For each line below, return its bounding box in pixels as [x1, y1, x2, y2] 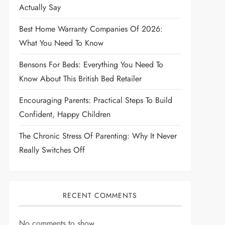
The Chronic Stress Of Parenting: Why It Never [19, 130, 177, 142]
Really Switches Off [19, 144, 85, 156]
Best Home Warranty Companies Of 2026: [19, 23, 163, 35]
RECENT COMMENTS [63, 190, 138, 200]
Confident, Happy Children [19, 108, 110, 120]
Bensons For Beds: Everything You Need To [19, 59, 163, 70]
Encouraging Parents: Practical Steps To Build [19, 94, 172, 106]
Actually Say [19, 2, 61, 13]
